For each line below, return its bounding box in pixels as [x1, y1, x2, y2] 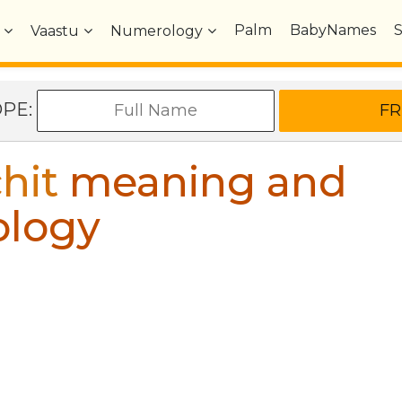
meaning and [58, 156, 347, 207]
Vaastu [31, 22, 80, 39]
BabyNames [290, 22, 377, 39]
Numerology [110, 22, 204, 39]
